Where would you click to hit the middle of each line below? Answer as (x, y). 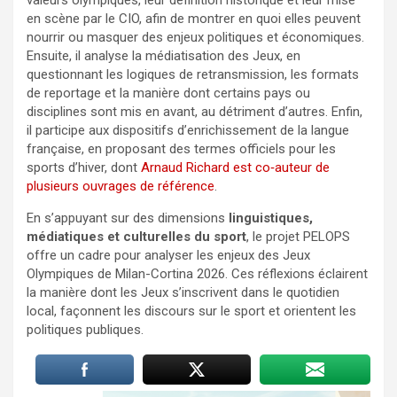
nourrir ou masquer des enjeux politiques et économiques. (195, 37)
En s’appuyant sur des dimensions (128, 218)
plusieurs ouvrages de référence (121, 186)
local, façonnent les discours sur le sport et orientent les (191, 311)
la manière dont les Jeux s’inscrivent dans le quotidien (183, 292)
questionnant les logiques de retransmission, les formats (193, 74)
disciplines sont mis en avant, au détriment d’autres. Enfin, (195, 111)
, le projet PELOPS (298, 236)
